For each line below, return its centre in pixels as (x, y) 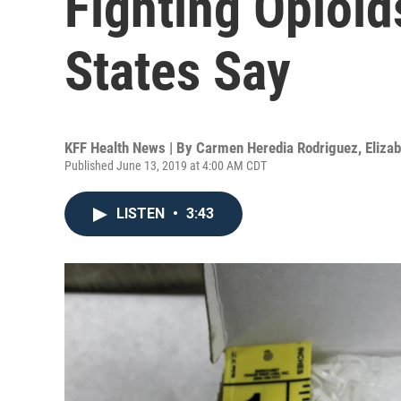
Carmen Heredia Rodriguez (277, 148)
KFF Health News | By (130, 148)
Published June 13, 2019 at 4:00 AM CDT (166, 166)
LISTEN (142, 213)
